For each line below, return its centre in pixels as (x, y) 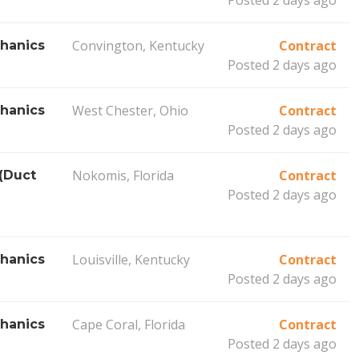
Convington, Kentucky (138, 45)
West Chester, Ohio (130, 110)
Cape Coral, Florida (128, 324)
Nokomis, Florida (123, 175)
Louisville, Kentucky (131, 259)
